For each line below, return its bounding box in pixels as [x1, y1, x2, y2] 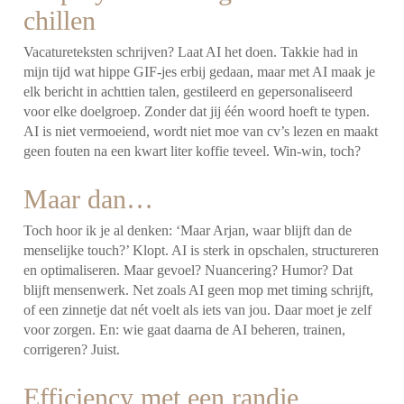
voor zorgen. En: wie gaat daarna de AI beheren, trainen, [23, 321, 346, 337]
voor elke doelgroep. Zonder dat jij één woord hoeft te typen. [23, 103, 371, 119]
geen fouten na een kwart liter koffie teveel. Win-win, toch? [23, 142, 362, 159]
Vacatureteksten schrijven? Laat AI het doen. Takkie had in [23, 43, 359, 60]
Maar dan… [23, 183, 154, 214]
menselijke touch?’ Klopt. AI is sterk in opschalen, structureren [23, 242, 380, 258]
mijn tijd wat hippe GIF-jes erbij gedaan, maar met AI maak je [23, 63, 376, 79]
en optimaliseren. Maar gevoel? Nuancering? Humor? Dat [23, 262, 353, 278]
